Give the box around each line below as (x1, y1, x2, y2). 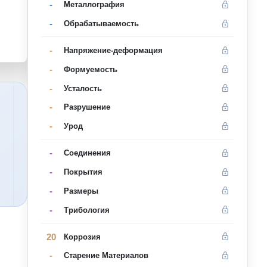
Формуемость (63, 64, 117, 74)
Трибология (63, 205, 110, 215)
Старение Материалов (63, 251, 148, 260)
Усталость (63, 83, 102, 93)
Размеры (63, 186, 98, 195)
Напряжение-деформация (63, 46, 163, 55)
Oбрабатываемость (63, 19, 139, 29)
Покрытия (63, 167, 103, 177)
